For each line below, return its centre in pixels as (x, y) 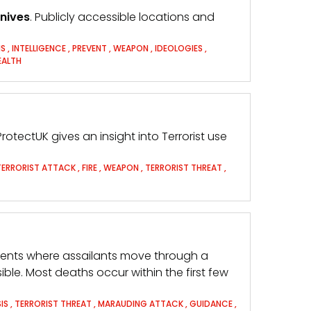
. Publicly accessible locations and (122, 17)
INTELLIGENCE (40, 48)
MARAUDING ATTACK (141, 304)
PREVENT (90, 48)
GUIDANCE (211, 304)
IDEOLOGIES (179, 48)
